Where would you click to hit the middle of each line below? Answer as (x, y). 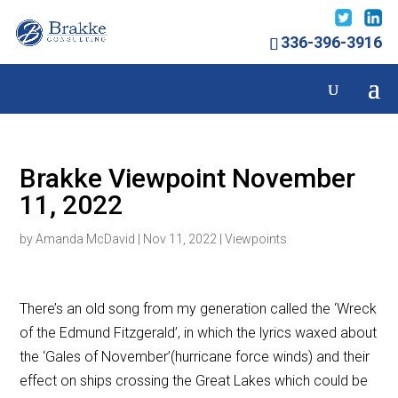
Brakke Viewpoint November (188, 179)
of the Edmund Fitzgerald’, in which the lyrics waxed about (199, 333)
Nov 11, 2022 (180, 239)
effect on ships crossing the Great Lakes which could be (194, 381)
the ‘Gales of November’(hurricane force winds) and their (195, 357)
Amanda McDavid (86, 239)
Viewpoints (256, 239)
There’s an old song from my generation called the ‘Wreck (199, 309)
